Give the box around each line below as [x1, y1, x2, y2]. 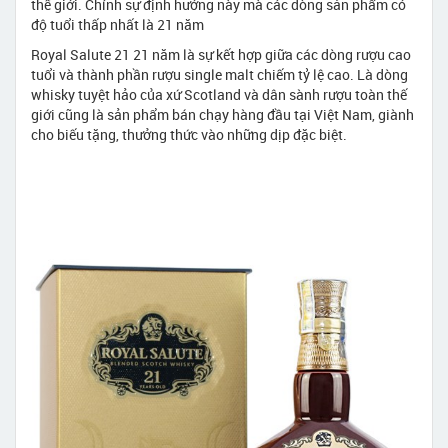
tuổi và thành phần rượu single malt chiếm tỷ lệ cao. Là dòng [31, 65, 408, 85]
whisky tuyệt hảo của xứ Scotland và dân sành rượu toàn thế [31, 85, 407, 105]
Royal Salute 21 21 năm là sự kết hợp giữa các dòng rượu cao [31, 45, 411, 65]
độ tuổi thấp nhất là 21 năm [31, 15, 204, 35]
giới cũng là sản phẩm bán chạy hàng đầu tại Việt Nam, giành [31, 105, 414, 125]
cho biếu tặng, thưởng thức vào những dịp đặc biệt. [31, 125, 347, 145]
